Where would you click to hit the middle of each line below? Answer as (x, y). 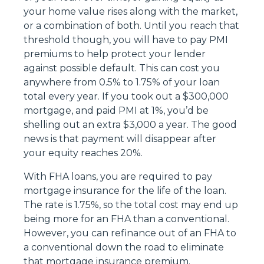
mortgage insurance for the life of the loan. (125, 190)
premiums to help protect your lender (115, 54)
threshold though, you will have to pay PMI (126, 39)
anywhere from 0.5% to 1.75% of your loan (122, 82)
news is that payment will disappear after (120, 138)
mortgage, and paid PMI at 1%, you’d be (116, 110)
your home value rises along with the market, (131, 11)
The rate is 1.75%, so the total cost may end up (131, 204)
